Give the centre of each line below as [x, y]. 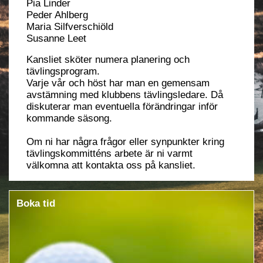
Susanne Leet [56, 38]
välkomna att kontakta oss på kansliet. [111, 165]
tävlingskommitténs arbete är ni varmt [109, 154]
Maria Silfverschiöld [70, 27]
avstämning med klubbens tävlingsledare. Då [125, 95]
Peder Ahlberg [57, 15]
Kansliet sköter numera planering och [108, 60]
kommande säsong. [71, 118]
